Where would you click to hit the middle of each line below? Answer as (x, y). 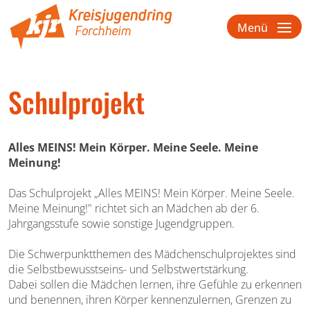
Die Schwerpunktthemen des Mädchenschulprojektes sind (152, 254)
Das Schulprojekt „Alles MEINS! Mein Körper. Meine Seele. (152, 193)
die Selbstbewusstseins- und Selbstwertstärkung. (128, 270)
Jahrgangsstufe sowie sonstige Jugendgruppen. (121, 224)
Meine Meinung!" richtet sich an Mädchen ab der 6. (134, 209)
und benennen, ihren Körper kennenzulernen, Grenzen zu (150, 300)
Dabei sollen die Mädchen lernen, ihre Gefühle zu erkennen (155, 285)
